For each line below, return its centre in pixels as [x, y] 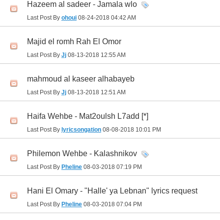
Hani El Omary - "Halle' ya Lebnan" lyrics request [112, 191]
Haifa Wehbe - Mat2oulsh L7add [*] [88, 116]
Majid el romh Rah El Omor [74, 42]
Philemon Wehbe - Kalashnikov [82, 154]
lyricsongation [81, 130]
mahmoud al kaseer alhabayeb [81, 79]
